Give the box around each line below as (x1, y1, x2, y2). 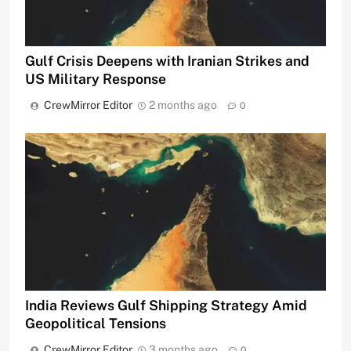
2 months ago (149, 99, 217, 112)
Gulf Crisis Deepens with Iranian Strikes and (25, 52, 309, 70)
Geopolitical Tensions (25, 315, 166, 332)
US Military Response (25, 71, 166, 88)
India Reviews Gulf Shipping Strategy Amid (25, 297, 307, 314)
